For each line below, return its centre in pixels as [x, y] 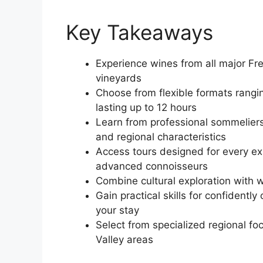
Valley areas [124, 240]
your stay [117, 210]
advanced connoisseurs [152, 166]
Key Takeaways [139, 33]
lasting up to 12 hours [146, 108]
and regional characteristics [161, 137]
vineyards [119, 78]
